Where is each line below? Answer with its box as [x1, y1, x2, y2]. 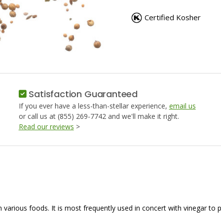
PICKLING [140, 1, 171, 12]
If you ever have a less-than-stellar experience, [18, 101, 169, 110]
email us [169, 101, 196, 110]
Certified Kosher [145, 12, 201, 22]
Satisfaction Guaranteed [26, 88, 138, 100]
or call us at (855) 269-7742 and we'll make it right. [18, 111, 179, 121]
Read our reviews [18, 122, 74, 131]
